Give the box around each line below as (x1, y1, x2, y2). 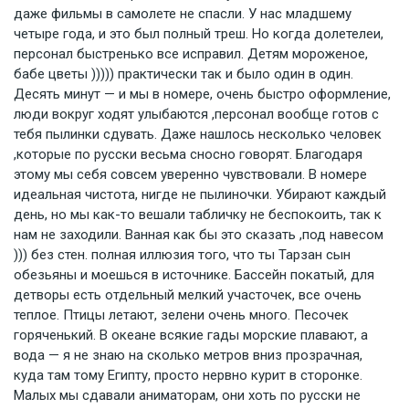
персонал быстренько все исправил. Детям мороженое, (14, 46, 368, 62)
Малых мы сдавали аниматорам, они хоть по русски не (14, 387, 361, 404)
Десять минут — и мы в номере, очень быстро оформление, (14, 86, 391, 102)
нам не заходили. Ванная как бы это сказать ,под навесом (14, 226, 383, 243)
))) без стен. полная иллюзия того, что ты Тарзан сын (14, 246, 351, 263)
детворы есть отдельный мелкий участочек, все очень (14, 287, 362, 303)
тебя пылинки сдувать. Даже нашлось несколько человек (14, 126, 382, 142)
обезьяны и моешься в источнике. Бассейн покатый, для (14, 267, 374, 283)
